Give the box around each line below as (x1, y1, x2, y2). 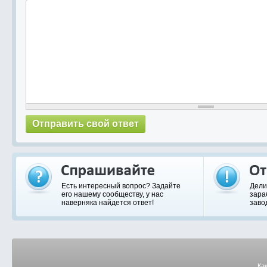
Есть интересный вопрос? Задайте (61, 182, 181, 190)
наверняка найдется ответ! (61, 198, 154, 207)
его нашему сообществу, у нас (61, 190, 163, 198)
